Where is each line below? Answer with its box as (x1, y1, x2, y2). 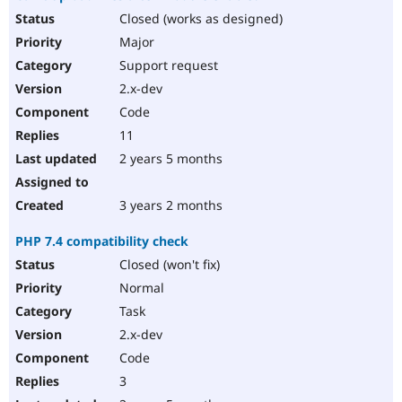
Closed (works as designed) (116, 10, 283, 28)
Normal (116, 279, 164, 297)
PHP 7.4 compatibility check (15, 232, 188, 250)
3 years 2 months (116, 197, 223, 214)
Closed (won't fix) (116, 256, 220, 274)
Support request (116, 57, 218, 74)
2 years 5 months (116, 150, 223, 168)
